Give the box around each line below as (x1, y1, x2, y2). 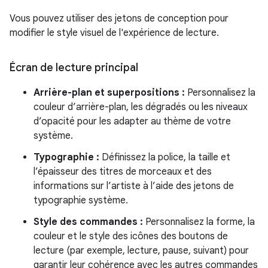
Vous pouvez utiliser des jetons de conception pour (10, 13, 229, 25)
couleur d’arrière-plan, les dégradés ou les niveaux (33, 101, 248, 113)
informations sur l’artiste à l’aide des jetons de (33, 180, 234, 192)
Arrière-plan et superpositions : (33, 87, 185, 99)
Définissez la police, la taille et (99, 151, 230, 163)
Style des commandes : (33, 216, 143, 228)
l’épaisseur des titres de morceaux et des (33, 166, 212, 178)
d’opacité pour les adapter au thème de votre (33, 115, 231, 127)
